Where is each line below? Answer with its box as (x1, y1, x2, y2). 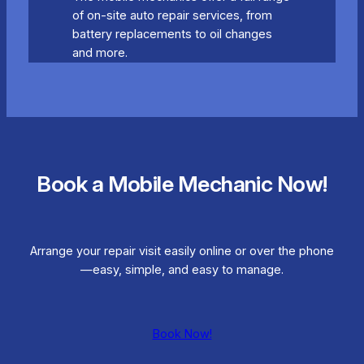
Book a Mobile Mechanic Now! (37, 171, 327, 198)
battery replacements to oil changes (71, 26, 272, 41)
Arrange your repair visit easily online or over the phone (30, 244, 334, 259)
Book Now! (152, 327, 212, 342)
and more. (71, 45, 128, 60)
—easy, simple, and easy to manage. (80, 262, 284, 278)
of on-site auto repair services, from (71, 7, 272, 23)
